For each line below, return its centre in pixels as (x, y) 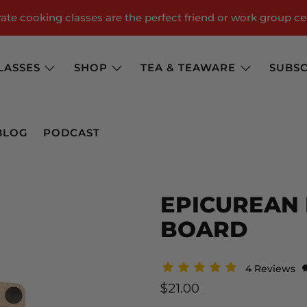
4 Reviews (272, 269)
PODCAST (72, 132)
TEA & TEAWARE (188, 67)
